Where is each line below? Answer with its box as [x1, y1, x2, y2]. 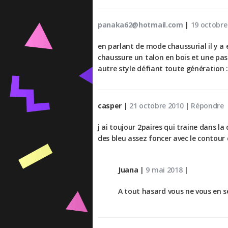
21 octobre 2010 [129, 101, 184, 111]
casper [98, 101, 122, 111]
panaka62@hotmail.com [98, 20, 183, 30]
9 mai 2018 [146, 165, 183, 175]
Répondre [191, 101, 224, 111]
